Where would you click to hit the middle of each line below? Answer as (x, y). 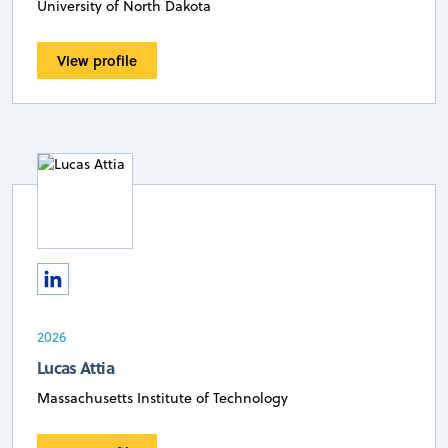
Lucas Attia (75, 367)
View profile (97, 60)
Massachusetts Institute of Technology (162, 397)
